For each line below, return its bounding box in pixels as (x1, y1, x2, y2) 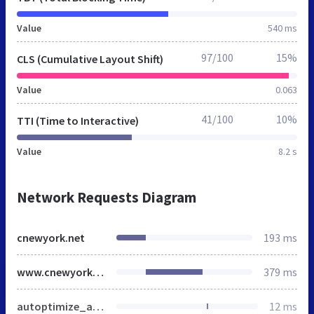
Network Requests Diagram (17, 187, 196, 207)
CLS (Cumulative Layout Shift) (17, 51, 163, 66)
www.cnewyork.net (93, 264, 104, 279)
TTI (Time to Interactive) (17, 113, 139, 128)
